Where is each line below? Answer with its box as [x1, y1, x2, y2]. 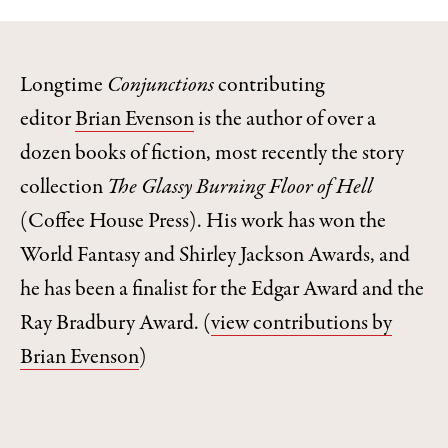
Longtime [20, 75, 107, 97]
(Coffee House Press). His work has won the [20, 211, 386, 233]
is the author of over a [194, 109, 376, 131]
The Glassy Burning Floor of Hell [107, 177, 373, 199]
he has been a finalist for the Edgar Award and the [20, 279, 424, 301]
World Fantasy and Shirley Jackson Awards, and [20, 245, 410, 267]
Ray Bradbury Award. [20, 313, 199, 335]
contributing [214, 75, 324, 97]
